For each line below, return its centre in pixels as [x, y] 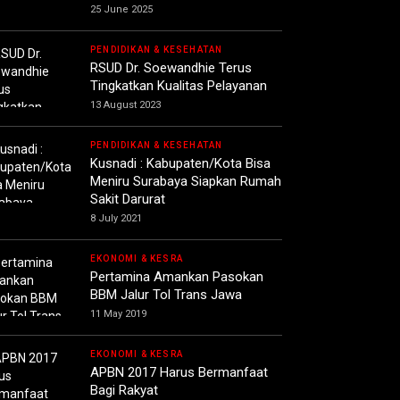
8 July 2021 [116, 219]
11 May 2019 [118, 314]
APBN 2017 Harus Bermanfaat [179, 373]
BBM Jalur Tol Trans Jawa [166, 295]
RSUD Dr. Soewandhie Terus [171, 68]
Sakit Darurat [128, 200]
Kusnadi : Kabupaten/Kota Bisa [180, 164]
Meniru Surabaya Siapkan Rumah [186, 182]
